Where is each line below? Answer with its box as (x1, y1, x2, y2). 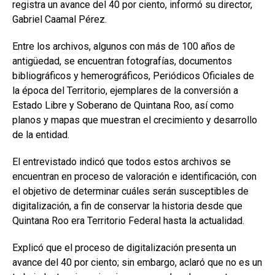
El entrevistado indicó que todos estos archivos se (12, 155, 231, 168)
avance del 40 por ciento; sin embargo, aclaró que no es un (12, 256, 262, 268)
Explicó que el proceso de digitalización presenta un (12, 241, 236, 254)
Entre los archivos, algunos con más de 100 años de (12, 40, 235, 52)
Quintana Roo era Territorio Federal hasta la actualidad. (12, 214, 244, 227)
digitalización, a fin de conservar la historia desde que (12, 199, 242, 212)
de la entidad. (12, 128, 69, 141)
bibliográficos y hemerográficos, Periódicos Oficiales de (12, 69, 254, 82)
